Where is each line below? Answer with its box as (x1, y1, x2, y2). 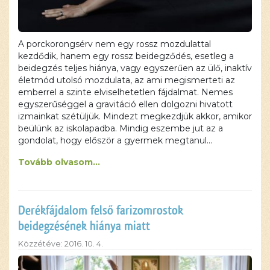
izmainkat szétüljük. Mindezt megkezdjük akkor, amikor (18, 111, 252, 122)
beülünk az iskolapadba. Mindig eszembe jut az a (18, 123, 223, 134)
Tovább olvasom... (18, 157, 100, 168)
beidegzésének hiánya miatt (18, 218, 150, 234)
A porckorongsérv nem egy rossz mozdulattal (18, 39, 211, 50)
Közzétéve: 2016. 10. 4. (18, 239, 103, 249)
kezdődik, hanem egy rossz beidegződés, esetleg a (18, 51, 234, 62)
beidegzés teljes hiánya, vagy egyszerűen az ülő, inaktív (18, 63, 252, 74)
